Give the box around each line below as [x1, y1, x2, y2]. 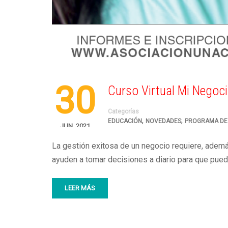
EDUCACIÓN [108, 117, 142, 125]
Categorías [108, 107, 139, 115]
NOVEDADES [146, 117, 181, 125]
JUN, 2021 [60, 122, 90, 130]
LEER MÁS [65, 184, 95, 192]
